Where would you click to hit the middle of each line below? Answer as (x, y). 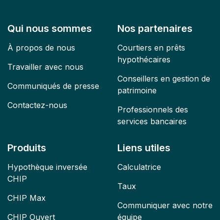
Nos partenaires (155, 28)
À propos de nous (41, 48)
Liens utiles (144, 148)
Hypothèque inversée (47, 167)
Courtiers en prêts (151, 48)
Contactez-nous (37, 105)
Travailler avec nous (45, 67)
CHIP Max (27, 198)
